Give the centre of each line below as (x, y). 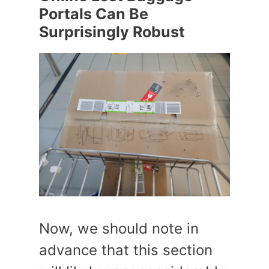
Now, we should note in (119, 228)
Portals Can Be (94, 14)
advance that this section (126, 250)
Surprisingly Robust (112, 32)
